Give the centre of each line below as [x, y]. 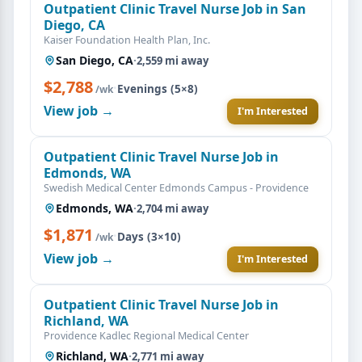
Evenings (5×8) [158, 88]
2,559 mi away [173, 60]
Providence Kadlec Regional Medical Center [146, 335]
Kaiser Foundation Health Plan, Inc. [127, 40]
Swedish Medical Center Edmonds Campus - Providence [176, 187]
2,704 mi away [173, 208]
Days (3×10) [149, 236]
